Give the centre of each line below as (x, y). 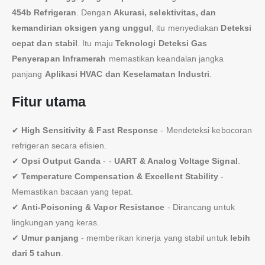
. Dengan (95, 12)
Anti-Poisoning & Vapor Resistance (93, 207)
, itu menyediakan (186, 28)
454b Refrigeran (44, 12)
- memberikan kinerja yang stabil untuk (154, 237)
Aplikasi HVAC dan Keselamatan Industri (127, 74)
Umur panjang (50, 237)
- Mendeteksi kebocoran (205, 130)
